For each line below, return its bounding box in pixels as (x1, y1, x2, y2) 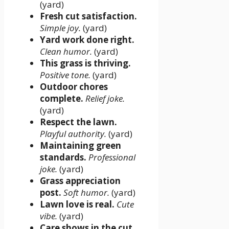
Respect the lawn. (40, 116, 117, 128)
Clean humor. (40, 45, 92, 57)
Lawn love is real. (40, 198, 114, 210)
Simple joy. (40, 21, 81, 34)
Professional (88, 151, 135, 163)
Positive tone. (40, 68, 90, 81)
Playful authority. (40, 127, 106, 140)
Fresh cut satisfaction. (40, 10, 137, 22)
